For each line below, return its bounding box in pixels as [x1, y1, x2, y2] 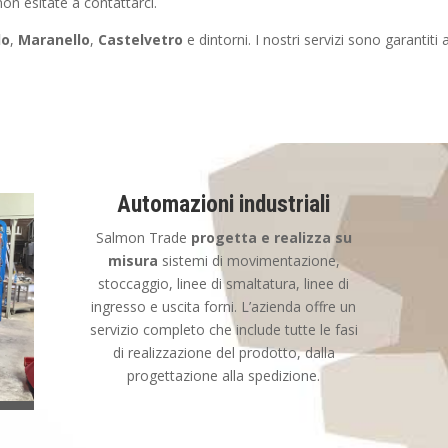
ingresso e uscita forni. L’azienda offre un [91, 297, 357, 317]
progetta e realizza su [190, 228, 352, 248]
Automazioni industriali [117, 191, 331, 219]
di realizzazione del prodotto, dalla [112, 343, 335, 363]
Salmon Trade [95, 228, 191, 248]
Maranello [18, 30, 91, 49]
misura [107, 251, 158, 271]
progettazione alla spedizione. [127, 366, 321, 386]
